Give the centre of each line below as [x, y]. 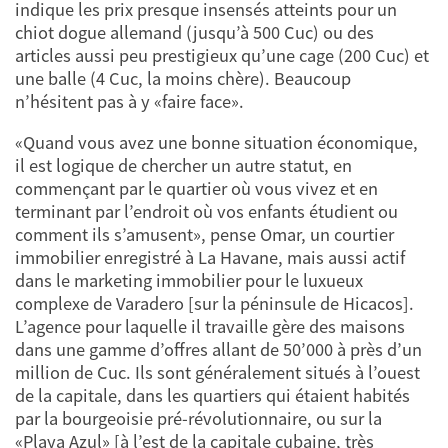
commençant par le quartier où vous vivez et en [196, 188]
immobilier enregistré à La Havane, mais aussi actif [210, 257]
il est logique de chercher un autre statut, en [183, 165]
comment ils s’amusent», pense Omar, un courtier [204, 234]
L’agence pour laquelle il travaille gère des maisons [210, 326]
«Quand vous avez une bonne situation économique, [216, 142]
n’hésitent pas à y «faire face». [129, 101]
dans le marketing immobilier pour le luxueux [189, 280]
